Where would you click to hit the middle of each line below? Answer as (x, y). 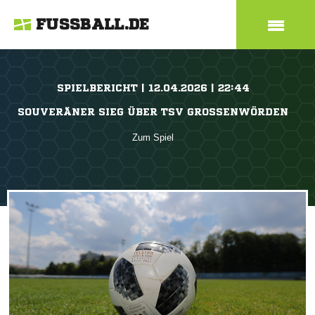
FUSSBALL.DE (93, 25)
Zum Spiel (153, 137)
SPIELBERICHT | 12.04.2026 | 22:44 (153, 88)
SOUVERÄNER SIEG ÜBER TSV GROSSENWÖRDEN (149, 112)
